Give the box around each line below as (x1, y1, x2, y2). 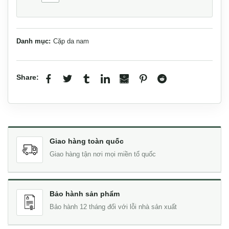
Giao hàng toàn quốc (50, 136, 124, 145)
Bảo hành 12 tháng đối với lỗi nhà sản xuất (50, 203, 177, 211)
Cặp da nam (53, 37, 89, 45)
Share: (16, 73, 39, 82)
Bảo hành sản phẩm (50, 189, 120, 198)
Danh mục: (16, 37, 53, 45)
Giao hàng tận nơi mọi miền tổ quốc (50, 150, 156, 158)
